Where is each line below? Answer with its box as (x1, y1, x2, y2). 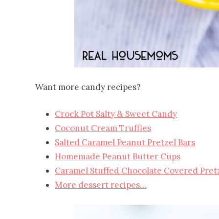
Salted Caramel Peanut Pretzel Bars (55, 137, 195, 148)
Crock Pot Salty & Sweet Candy (55, 109, 177, 120)
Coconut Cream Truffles (55, 123, 151, 134)
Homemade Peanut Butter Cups (55, 151, 180, 162)
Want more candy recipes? (35, 82, 141, 93)
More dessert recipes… (55, 179, 147, 191)
